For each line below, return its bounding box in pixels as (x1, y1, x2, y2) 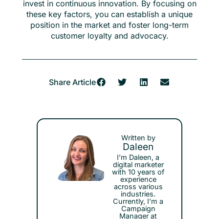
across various (113, 182, 163, 191)
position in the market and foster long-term (30, 20, 189, 30)
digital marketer (112, 160, 164, 169)
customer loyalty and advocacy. (50, 30, 169, 41)
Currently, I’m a (113, 197, 164, 206)
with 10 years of (112, 168, 165, 176)
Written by (121, 133, 155, 142)
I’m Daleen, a (117, 153, 160, 162)
